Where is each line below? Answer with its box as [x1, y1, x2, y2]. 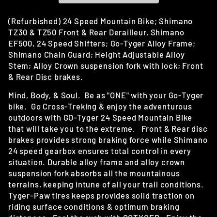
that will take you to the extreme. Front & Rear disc [8, 123, 208, 133]
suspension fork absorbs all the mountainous [8, 168, 180, 178]
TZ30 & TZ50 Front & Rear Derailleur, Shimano [8, 27, 185, 37]
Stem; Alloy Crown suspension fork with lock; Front [8, 60, 203, 70]
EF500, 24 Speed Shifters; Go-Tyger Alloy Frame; [8, 38, 196, 48]
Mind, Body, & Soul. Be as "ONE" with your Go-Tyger [8, 90, 204, 100]
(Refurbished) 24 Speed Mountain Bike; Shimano [8, 15, 193, 26]
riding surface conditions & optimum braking [8, 201, 180, 211]
